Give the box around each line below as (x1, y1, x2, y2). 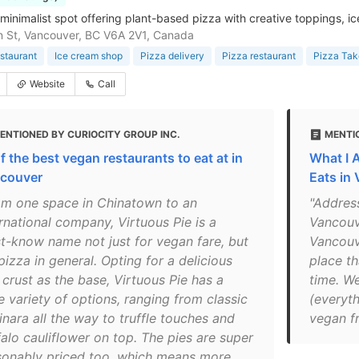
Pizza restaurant (222, 50, 296, 62)
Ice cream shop (54, 50, 123, 62)
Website (30, 78, 65, 90)
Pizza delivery (140, 50, 204, 62)
